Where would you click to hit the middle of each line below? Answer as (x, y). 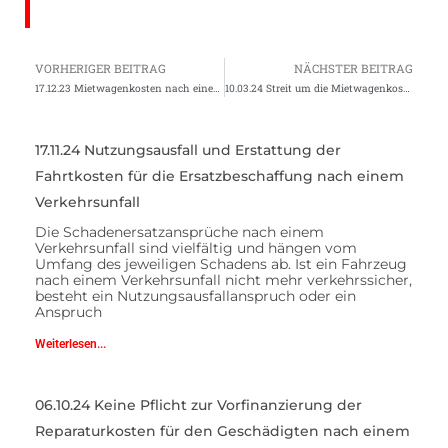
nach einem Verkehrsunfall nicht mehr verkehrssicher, (223, 279)
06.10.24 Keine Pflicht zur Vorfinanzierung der (198, 404)
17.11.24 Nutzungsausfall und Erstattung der (188, 149)
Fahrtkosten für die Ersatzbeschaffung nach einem (219, 175)
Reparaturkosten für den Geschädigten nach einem (222, 430)
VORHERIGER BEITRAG (100, 68)
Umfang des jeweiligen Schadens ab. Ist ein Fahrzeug (221, 263)
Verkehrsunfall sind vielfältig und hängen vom (196, 247)
